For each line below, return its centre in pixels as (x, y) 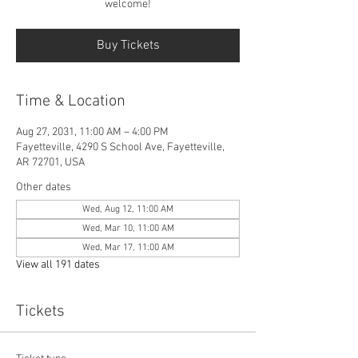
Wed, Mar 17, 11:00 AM (128, 247)
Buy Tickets (128, 45)
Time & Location (71, 101)
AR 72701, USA (50, 162)
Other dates (44, 187)
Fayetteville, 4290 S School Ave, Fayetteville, (120, 147)
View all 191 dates (58, 265)
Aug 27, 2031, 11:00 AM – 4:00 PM (92, 132)
